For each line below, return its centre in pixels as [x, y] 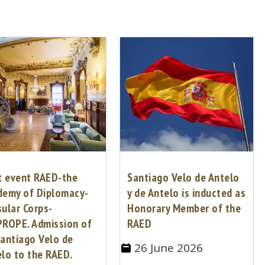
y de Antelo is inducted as [187, 193]
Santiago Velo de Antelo [183, 177]
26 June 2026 [169, 248]
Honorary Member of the [184, 208]
